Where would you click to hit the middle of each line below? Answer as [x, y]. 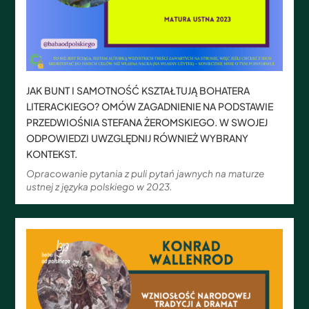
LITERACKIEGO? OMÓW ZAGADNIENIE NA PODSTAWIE [150, 106]
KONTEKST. [52, 153]
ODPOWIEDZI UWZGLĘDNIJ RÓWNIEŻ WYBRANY [138, 138]
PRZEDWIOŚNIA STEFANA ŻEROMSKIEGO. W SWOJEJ [147, 122]
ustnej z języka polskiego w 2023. [100, 186]
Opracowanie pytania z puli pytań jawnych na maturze [146, 173]
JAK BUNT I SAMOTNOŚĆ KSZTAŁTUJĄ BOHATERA [138, 90]
